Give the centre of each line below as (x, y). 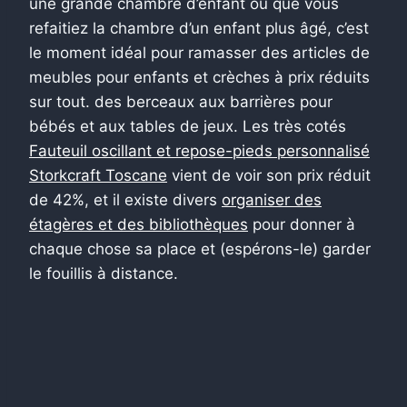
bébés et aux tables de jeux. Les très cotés (188, 126)
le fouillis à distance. (104, 273)
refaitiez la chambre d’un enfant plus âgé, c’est (199, 28)
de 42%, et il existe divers (125, 199)
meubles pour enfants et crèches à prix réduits (199, 77)
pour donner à (302, 224)
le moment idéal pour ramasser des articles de (199, 52)
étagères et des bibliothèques (139, 224)
